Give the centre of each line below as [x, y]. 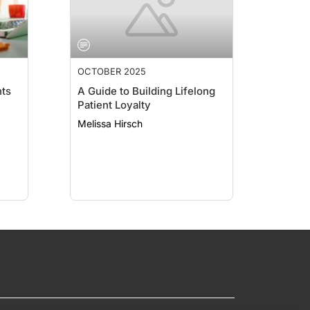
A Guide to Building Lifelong [146, 91]
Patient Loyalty [114, 105]
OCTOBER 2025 [112, 71]
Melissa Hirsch [110, 124]
